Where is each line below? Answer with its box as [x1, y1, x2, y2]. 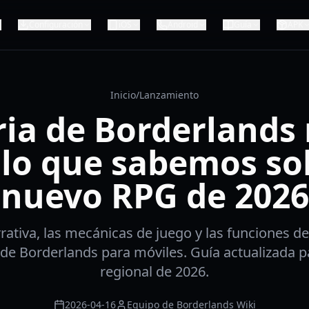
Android [167, 19, 198, 30]
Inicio [110, 88, 136, 101]
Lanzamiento [139, 88, 199, 101]
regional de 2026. [100, 262, 209, 281]
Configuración [28, 19, 83, 30]
